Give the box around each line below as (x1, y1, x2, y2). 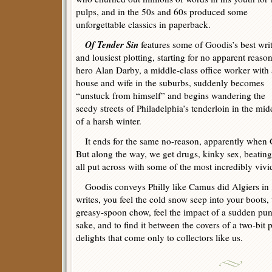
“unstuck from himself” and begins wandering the (76, 89, 265, 101)
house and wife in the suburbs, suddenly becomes (76, 76, 264, 89)
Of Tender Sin (85, 38, 138, 51)
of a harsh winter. (76, 115, 141, 127)
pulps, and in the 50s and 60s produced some (76, 5, 248, 18)
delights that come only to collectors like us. (76, 231, 243, 243)
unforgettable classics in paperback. (76, 18, 211, 30)
